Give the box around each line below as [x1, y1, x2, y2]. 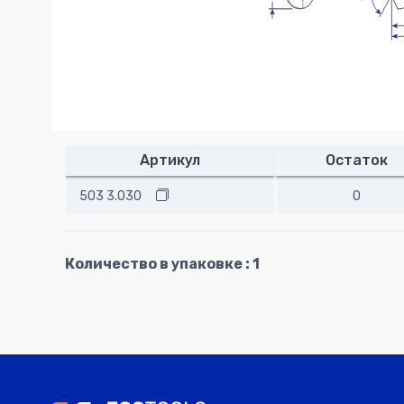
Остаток [325, 151, 388, 170]
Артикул [140, 151, 200, 170]
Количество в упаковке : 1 [65, 255, 260, 273]
